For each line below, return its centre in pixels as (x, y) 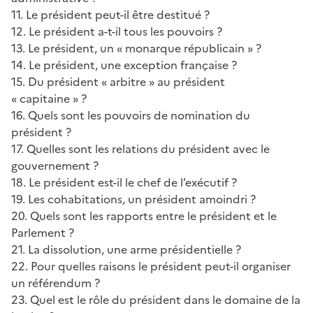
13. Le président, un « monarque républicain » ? (136, 48)
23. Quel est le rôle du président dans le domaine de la (156, 299)
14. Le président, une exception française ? (124, 65)
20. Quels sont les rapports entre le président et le (144, 216)
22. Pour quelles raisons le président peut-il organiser (151, 266)
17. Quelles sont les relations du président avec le (140, 148)
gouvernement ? (55, 165)
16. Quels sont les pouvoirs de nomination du (131, 115)
